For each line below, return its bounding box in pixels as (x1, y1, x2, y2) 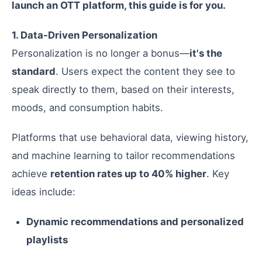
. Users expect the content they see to (56, 65, 235, 77)
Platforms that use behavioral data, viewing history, (12, 132, 249, 143)
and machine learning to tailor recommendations (12, 150, 235, 161)
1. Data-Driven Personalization (12, 29, 157, 41)
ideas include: (12, 186, 75, 198)
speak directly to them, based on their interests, (12, 84, 235, 95)
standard (12, 65, 56, 77)
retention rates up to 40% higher (50, 168, 206, 180)
